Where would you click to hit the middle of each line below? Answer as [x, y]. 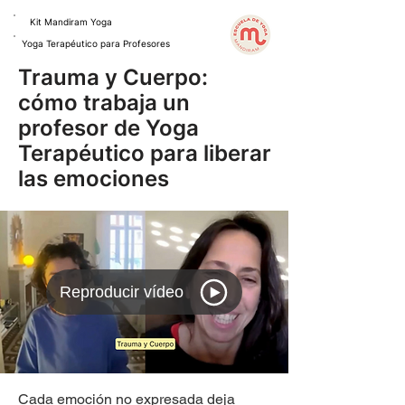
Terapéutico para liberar [145, 153]
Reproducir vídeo [122, 292]
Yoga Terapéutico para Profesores [96, 43]
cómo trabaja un [104, 103]
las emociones [94, 179]
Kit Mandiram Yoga [71, 22]
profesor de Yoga [108, 128]
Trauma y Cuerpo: [113, 77]
